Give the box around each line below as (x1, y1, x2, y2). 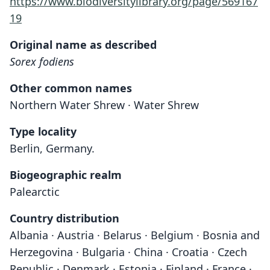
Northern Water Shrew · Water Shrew (10, 98, 199, 112)
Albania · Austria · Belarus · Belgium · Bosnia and (10, 228, 260, 242)
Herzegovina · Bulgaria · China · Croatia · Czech (10, 245, 247, 259)
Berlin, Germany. (10, 141, 95, 155)
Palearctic (10, 184, 60, 199)
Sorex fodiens (10, 54, 74, 69)
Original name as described (10, 37, 157, 52)
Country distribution (10, 211, 119, 225)
